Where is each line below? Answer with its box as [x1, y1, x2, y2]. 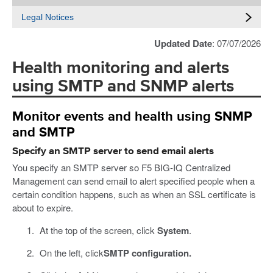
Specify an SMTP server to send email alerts [12, 146, 214, 157]
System [157, 224, 189, 238]
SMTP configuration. [103, 246, 191, 260]
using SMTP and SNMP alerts [12, 78, 234, 95]
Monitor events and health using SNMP [12, 110, 252, 124]
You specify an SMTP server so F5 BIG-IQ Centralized [12, 161, 230, 174]
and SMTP [12, 126, 75, 140]
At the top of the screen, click [39, 224, 157, 237]
